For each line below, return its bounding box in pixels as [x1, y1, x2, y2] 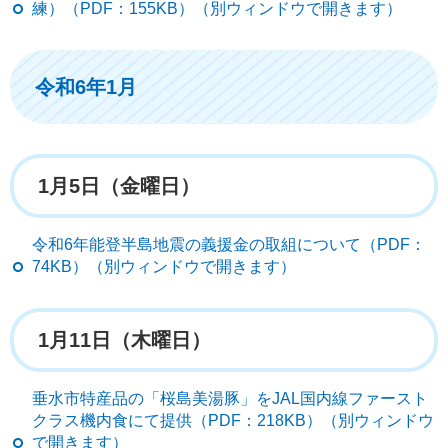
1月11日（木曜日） [38, 328, 211, 351]
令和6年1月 [35, 75, 137, 98]
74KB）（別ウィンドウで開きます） [32, 257, 296, 275]
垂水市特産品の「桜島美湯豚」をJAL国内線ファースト [32, 389, 428, 407]
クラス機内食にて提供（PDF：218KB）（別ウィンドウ [32, 411, 434, 429]
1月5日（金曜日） [38, 174, 200, 197]
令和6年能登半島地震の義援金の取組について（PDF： [32, 235, 426, 253]
